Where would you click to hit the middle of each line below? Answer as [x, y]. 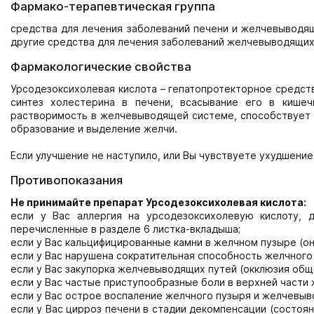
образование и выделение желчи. [94, 129]
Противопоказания [67, 180]
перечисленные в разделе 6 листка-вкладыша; [125, 229]
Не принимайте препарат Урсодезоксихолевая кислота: [158, 202]
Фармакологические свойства [101, 67]
